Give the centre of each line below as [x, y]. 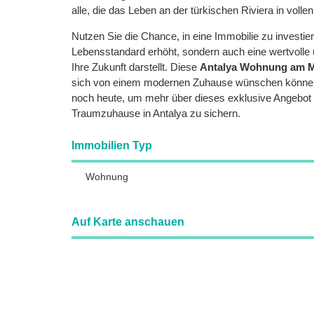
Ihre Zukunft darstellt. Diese [136, 67]
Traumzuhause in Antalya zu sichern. [156, 113]
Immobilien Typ [112, 145]
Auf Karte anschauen [128, 222]
